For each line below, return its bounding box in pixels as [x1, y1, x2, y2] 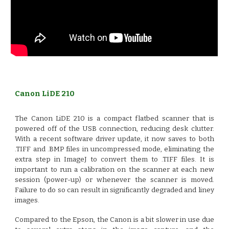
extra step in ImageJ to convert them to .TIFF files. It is [15, 155, 214, 164]
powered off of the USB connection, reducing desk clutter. [15, 125, 214, 133]
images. [15, 196, 41, 205]
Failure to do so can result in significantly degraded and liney [15, 186, 214, 195]
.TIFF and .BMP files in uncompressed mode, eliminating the [15, 145, 214, 154]
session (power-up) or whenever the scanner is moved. [15, 176, 214, 185]
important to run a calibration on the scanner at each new [15, 166, 214, 174]
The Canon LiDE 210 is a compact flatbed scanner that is [15, 114, 214, 123]
